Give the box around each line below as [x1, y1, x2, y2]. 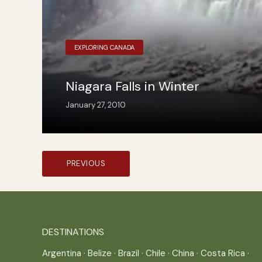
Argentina [42, 247, 81, 259]
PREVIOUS [67, 158, 105, 168]
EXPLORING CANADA [74, 43, 135, 51]
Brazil [118, 247, 139, 259]
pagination [42, 166, 105, 183]
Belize [88, 247, 112, 259]
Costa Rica [201, 247, 245, 259]
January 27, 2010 [65, 100, 126, 110]
